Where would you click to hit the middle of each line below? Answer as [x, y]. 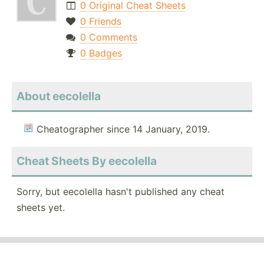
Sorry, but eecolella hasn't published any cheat [121, 192]
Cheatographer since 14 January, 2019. [123, 129]
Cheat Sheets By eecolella [87, 161]
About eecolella [59, 96]
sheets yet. [41, 208]
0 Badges [101, 53]
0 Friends [100, 22]
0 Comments [108, 37]
